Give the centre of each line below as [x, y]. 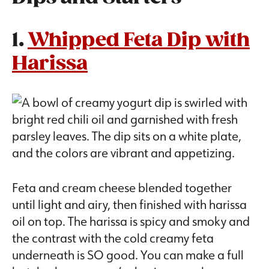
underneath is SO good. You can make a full [128, 255]
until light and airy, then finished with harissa [129, 204]
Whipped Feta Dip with [139, 41]
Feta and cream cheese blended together [122, 188]
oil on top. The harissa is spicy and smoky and [131, 221]
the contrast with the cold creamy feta [113, 238]
